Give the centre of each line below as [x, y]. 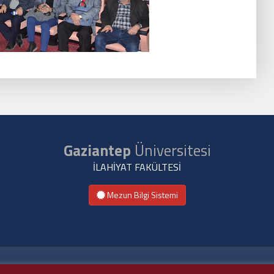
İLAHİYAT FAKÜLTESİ [137, 167]
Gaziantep [97, 150]
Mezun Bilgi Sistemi [141, 195]
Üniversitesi [171, 150]
